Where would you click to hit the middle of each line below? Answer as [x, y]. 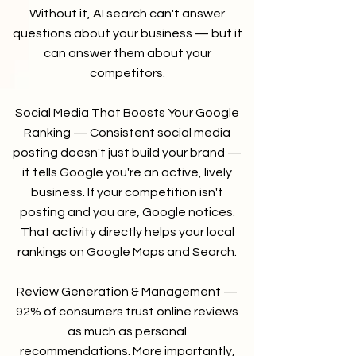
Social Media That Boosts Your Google [127, 113]
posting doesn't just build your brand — [127, 153]
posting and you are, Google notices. [127, 212]
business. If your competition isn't [127, 192]
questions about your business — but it [127, 33]
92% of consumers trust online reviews [127, 311]
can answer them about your [127, 53]
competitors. [127, 73]
